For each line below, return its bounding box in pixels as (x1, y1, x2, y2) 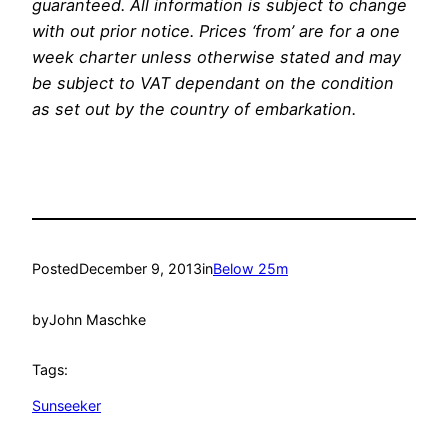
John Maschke (49, 310, 146, 328)
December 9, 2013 (79, 260, 202, 278)
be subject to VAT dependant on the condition (32, 72, 394, 93)
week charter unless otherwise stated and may (32, 46, 401, 67)
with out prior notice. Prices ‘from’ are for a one (32, 20, 400, 41)
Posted (32, 260, 79, 278)
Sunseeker (32, 397, 101, 415)
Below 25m (213, 260, 288, 278)
